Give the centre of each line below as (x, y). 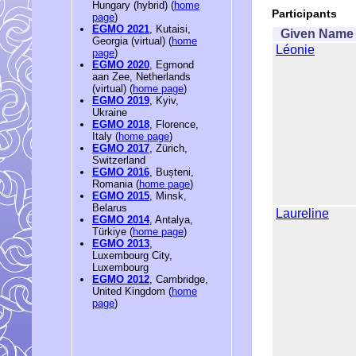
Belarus (110, 208)
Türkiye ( (112, 232)
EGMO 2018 (121, 125)
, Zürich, (168, 149)
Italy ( (105, 137)
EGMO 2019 (121, 101)
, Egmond (172, 65)
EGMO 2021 (121, 29)
